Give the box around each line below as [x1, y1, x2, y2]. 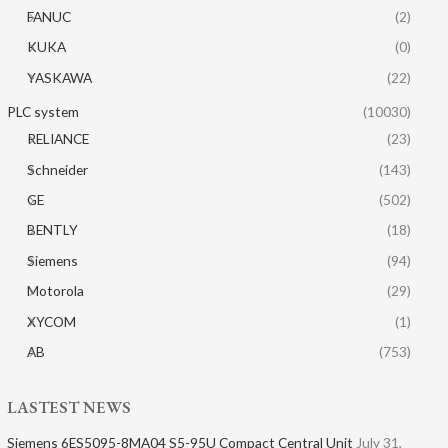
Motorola [27, 282, 85, 300]
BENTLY [27, 221, 79, 239]
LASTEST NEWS [7, 396, 132, 419]
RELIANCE [27, 130, 90, 148]
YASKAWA [27, 68, 93, 86]
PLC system [7, 103, 80, 121]
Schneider [27, 160, 89, 178]
